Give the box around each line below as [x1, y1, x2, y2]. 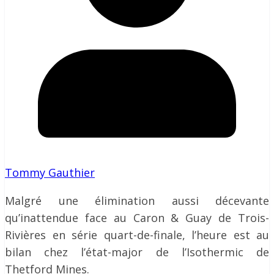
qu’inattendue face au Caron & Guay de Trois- [5, 210, 269, 225]
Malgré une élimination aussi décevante [5, 193, 269, 208]
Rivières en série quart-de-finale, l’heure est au [5, 228, 269, 242]
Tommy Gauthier [5, 165, 95, 180]
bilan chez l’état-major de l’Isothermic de [5, 245, 269, 259]
